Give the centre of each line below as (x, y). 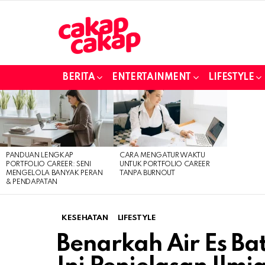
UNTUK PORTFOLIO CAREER (165, 164)
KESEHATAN (85, 218)
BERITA (79, 77)
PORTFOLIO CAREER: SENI (49, 164)
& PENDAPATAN (32, 182)
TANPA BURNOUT (147, 173)
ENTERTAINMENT (152, 77)
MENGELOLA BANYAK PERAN (54, 173)
